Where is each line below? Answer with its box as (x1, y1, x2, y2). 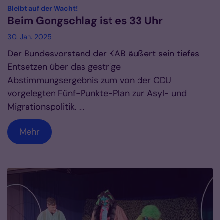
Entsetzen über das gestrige (7, 60, 121, 73)
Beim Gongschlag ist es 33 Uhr (7, 13, 163, 27)
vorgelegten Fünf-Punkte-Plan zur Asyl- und (7, 87, 187, 99)
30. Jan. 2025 (7, 32, 52, 41)
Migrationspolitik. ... (7, 100, 85, 112)
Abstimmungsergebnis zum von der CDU (7, 74, 171, 86)
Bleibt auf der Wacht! (7, 3, 78, 13)
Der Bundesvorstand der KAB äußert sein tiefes (7, 47, 199, 59)
